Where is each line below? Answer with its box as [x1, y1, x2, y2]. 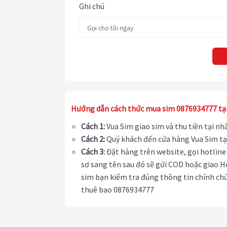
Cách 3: [81, 146, 105, 157]
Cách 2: [81, 134, 105, 144]
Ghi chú [79, 1, 104, 12]
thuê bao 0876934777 [81, 184, 154, 195]
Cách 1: [81, 121, 105, 132]
